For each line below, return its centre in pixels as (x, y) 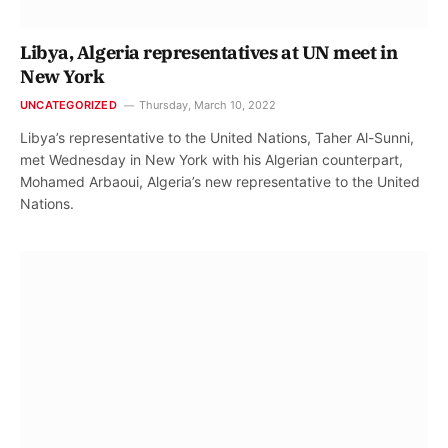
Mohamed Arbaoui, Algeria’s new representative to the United (220, 182)
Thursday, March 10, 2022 (207, 105)
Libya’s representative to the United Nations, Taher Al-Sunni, (217, 138)
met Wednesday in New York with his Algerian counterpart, (211, 160)
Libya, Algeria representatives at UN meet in (209, 53)
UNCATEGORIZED (68, 105)
